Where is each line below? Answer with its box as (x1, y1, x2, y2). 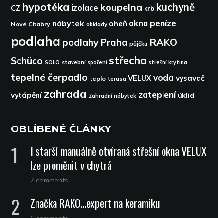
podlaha (11, 33, 61, 49)
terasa (108, 75, 127, 82)
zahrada (44, 87, 87, 101)
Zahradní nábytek (89, 92, 137, 99)
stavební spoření (62, 59, 108, 66)
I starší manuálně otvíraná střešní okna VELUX (30, 143, 207, 159)
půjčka (129, 40, 148, 47)
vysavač (176, 73, 205, 83)
